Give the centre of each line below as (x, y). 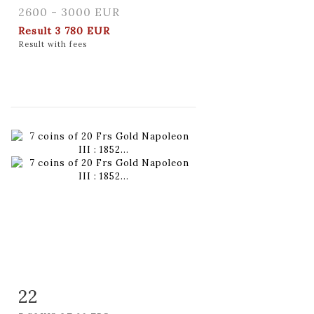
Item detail (62, 294)
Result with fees (53, 44)
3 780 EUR (83, 30)
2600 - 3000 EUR (69, 12)
